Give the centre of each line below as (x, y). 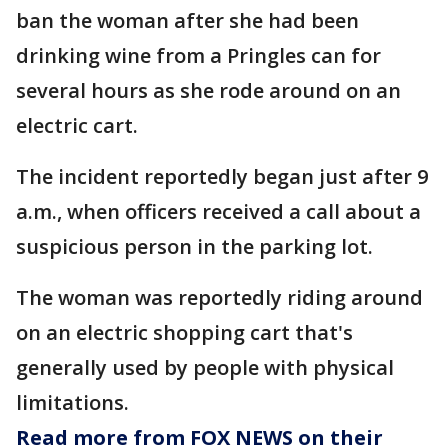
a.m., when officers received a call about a (218, 212)
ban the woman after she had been (187, 21)
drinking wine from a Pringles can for (198, 56)
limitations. (72, 403)
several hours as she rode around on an (208, 91)
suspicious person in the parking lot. (194, 247)
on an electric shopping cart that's (184, 333)
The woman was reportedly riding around (219, 298)
